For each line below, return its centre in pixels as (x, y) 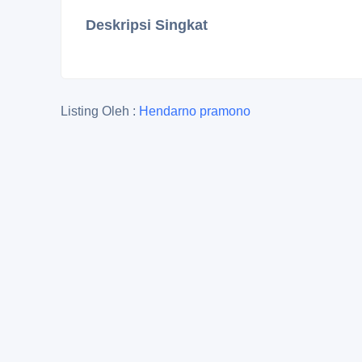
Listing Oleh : (100, 111)
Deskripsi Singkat (147, 25)
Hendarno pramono (195, 111)
